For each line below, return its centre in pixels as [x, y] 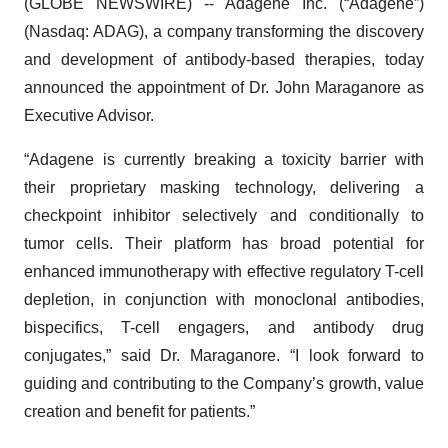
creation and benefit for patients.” [139, 411]
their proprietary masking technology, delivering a [224, 187]
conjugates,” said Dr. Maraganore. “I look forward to [224, 355]
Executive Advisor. [89, 115]
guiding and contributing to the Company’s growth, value [224, 383]
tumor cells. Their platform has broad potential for [224, 243]
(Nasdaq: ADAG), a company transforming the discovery [224, 31]
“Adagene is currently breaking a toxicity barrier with [224, 159]
